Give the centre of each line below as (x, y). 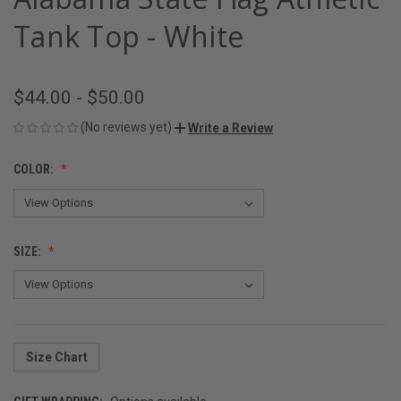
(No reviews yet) (126, 127)
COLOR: (35, 169)
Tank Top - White (128, 36)
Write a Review (230, 128)
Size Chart (56, 357)
